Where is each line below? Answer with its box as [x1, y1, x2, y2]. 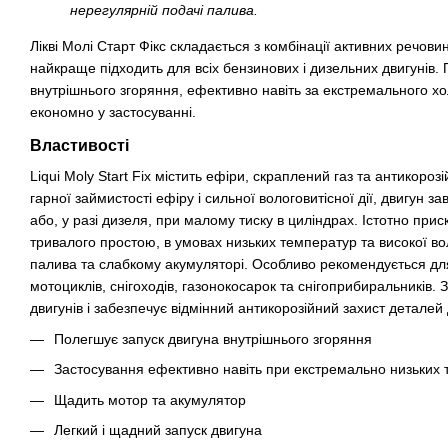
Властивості [30, 137, 129, 155]
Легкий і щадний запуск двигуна [54, 421, 262, 438]
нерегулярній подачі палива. [70, 2, 258, 19]
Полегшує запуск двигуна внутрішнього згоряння [54, 330, 372, 347]
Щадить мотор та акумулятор [54, 391, 246, 408]
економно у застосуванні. [30, 104, 196, 121]
